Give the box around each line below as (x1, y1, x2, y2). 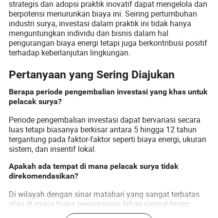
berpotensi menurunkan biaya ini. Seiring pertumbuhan (9, 8, 198, 19)
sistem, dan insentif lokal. (9, 143, 97, 154)
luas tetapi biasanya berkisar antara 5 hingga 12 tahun (9, 124, 197, 135)
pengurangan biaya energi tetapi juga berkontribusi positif (9, 37, 208, 48)
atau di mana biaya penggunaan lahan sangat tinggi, (9, 199, 191, 210)
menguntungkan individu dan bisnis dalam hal (9, 27, 169, 38)
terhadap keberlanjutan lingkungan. (9, 47, 131, 58)
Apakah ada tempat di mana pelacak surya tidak (9, 162, 179, 171)
